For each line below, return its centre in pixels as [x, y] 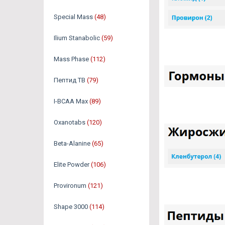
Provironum [70, 186]
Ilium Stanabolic [77, 38]
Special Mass [73, 17]
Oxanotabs [70, 122]
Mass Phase [71, 59]
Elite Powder [72, 164]
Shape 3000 [71, 207]
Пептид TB [70, 80]
